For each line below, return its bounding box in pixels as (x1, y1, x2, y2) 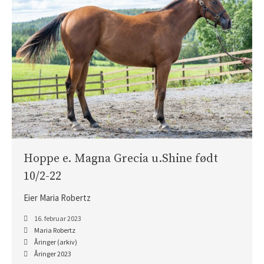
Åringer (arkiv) (34, 237, 77, 247)
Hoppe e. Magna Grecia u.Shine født (24, 151, 218, 167)
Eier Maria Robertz (24, 192, 91, 204)
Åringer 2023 (34, 249, 71, 259)
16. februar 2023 (33, 214, 81, 223)
